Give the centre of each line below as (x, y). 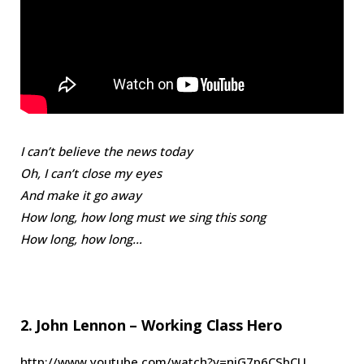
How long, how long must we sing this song (143, 217)
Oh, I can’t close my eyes (91, 173)
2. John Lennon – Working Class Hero (152, 325)
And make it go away (81, 195)
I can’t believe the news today (106, 151)
